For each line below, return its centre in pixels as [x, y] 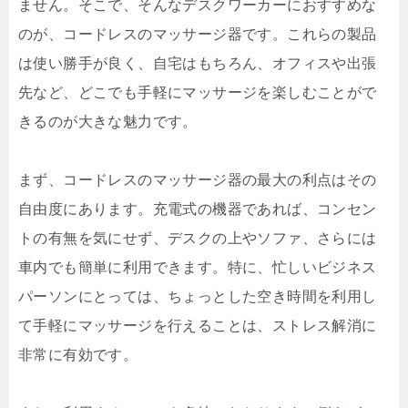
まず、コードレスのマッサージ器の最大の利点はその [198, 180]
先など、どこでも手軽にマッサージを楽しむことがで [198, 93]
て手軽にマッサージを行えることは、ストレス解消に [198, 326]
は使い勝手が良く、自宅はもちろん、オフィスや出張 [198, 64]
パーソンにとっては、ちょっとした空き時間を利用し [198, 297]
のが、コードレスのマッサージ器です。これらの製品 [198, 35]
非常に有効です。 [78, 355]
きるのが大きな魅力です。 [108, 122]
